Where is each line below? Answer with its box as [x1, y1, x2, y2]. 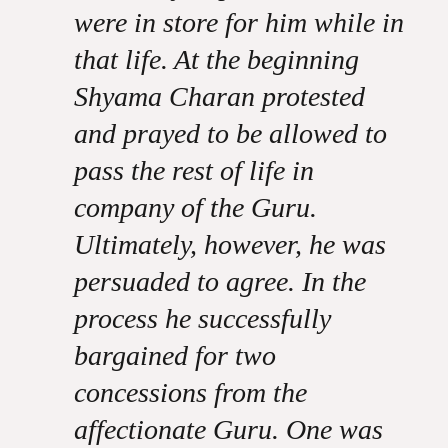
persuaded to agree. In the [73, 266, 366, 297]
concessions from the [73, 377, 307, 408]
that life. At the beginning [73, 44, 359, 75]
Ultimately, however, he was [73, 229, 386, 260]
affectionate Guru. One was [73, 414, 383, 445]
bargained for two [73, 340, 276, 371]
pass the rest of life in [73, 155, 314, 186]
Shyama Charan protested [73, 81, 365, 112]
